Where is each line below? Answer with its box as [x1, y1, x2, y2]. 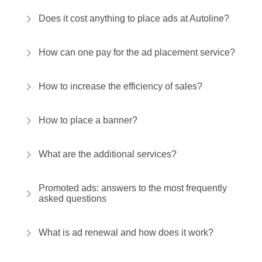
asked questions [39, 194, 106, 204]
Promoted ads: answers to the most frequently [39, 183, 227, 193]
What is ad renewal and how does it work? [39, 227, 213, 237]
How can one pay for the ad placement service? [39, 47, 235, 57]
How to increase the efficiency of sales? [39, 81, 202, 91]
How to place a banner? [39, 115, 137, 125]
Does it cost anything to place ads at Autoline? [39, 13, 229, 23]
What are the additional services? [39, 149, 177, 159]
